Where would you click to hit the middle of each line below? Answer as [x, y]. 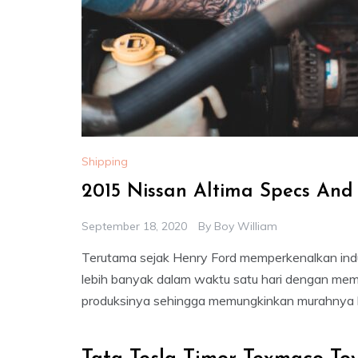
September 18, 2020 [134, 227]
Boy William [246, 227]
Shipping [105, 162]
